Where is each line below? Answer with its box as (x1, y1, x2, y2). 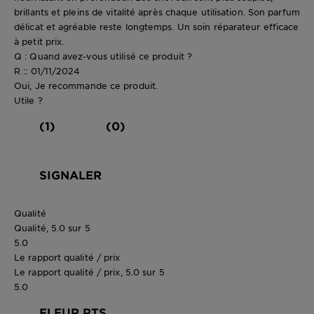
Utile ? (14, 94, 43, 106)
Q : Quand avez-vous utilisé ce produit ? (14, 50, 192, 62)
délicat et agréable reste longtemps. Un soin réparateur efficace (14, 20, 299, 32)
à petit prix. (14, 35, 64, 47)
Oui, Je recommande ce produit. (14, 79, 158, 91)
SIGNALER (39, 167, 102, 182)
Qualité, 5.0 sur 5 (14, 221, 90, 233)
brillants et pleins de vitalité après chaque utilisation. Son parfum (14, 6, 300, 18)
